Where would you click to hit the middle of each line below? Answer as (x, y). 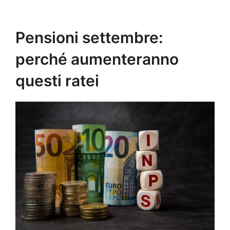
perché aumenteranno (97, 59)
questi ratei (57, 80)
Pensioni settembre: (89, 37)
